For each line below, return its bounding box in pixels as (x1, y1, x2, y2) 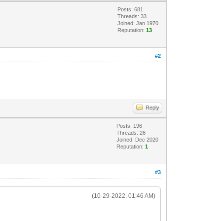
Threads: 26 (116, 129, 146, 136)
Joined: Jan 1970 (117, 20, 159, 26)
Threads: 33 (117, 13, 147, 19)
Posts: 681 (117, 6, 144, 12)
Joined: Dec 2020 (116, 136, 159, 143)
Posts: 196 (116, 122, 143, 129)
